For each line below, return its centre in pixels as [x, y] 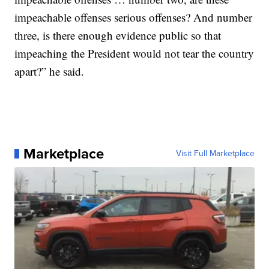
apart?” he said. [50, 71]
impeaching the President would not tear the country [134, 53]
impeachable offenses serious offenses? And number [134, 17]
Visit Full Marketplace [215, 153]
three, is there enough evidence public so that [118, 35]
